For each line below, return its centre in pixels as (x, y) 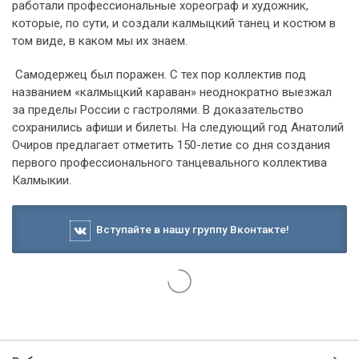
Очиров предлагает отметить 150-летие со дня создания (171, 145)
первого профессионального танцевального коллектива (169, 163)
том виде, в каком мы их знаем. (101, 41)
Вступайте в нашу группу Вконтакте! (190, 230)
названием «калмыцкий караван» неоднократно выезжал (172, 93)
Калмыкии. (42, 181)
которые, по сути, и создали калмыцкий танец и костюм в (174, 24)
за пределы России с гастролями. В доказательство (158, 110)
